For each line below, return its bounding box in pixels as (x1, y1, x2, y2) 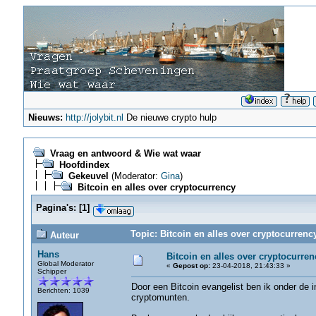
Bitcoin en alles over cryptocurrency (77, 182, 236, 193)
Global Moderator (37, 260, 94, 267)
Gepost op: (172, 262, 210, 269)
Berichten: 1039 (37, 286, 90, 294)
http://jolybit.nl (66, 112, 124, 123)
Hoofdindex (59, 159, 109, 170)
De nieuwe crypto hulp (123, 112, 217, 123)
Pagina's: (35, 202, 76, 213)
